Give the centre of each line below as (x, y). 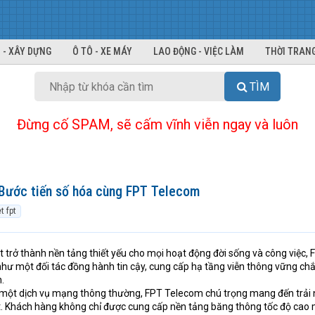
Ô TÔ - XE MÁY (102, 51)
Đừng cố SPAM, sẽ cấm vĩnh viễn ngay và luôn (157, 124)
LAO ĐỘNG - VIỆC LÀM (199, 51)
